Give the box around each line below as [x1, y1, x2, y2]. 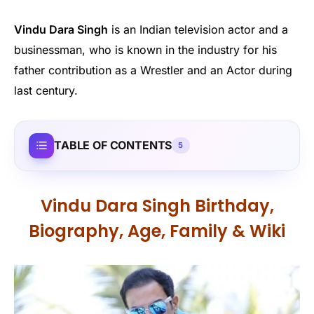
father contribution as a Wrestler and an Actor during [14, 62, 292, 77]
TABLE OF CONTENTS [54, 138, 172, 153]
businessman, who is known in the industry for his [14, 42, 277, 57]
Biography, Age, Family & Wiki [29, 219, 285, 243]
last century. [14, 83, 78, 97]
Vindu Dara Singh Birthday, [40, 194, 274, 218]
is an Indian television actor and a [108, 22, 288, 36]
